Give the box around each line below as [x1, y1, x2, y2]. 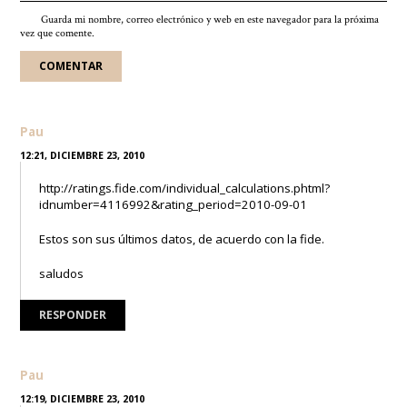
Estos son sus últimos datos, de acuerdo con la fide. [39, 231, 325, 247]
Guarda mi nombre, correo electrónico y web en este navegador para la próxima [41, 13, 380, 26]
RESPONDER [39, 307, 107, 323]
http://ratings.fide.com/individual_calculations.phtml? [39, 180, 331, 196]
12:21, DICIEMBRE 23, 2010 [20, 149, 145, 162]
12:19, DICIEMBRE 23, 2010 [20, 392, 145, 405]
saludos [39, 265, 84, 282]
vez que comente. [20, 26, 95, 40]
